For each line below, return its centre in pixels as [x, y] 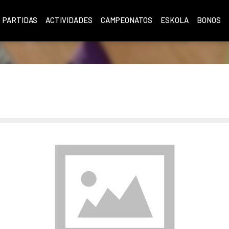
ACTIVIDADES [69, 20]
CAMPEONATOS [126, 20]
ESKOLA [174, 20]
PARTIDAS [20, 20]
